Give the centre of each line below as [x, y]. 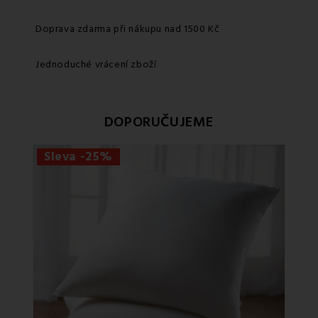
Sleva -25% [78, 157]
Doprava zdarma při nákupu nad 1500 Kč [128, 29]
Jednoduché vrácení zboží [96, 64]
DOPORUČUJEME [159, 122]
